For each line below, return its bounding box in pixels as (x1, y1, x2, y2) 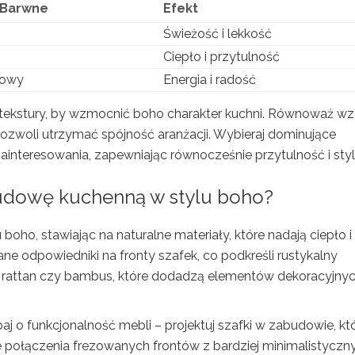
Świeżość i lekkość (163, 25, 272, 41)
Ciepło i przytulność (163, 48, 280, 64)
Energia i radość (163, 71, 256, 87)
